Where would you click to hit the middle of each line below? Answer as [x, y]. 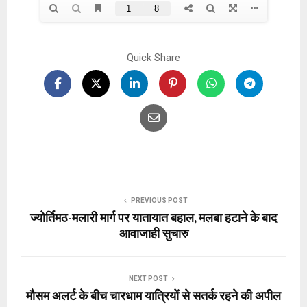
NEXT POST [148, 278]
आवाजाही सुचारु [153, 234]
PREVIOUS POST [159, 200]
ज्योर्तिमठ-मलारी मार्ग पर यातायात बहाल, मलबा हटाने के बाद [153, 218]
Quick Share [153, 57]
